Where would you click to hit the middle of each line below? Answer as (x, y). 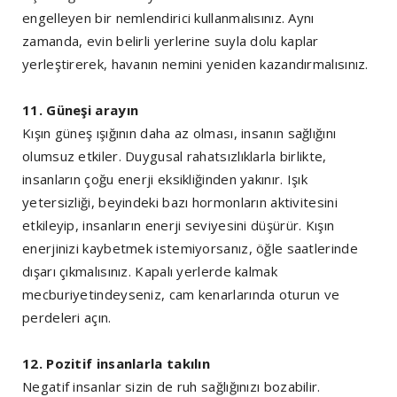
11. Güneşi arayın (81, 110)
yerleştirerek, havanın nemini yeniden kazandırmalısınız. (195, 64)
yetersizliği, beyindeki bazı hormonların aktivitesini (180, 202)
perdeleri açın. (67, 318)
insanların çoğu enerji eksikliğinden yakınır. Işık (165, 179)
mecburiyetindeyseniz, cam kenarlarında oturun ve (181, 295)
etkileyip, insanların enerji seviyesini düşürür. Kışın (179, 226)
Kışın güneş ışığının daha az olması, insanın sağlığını (179, 133)
